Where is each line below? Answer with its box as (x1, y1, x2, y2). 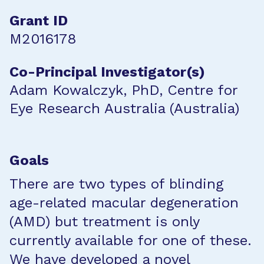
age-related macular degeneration (9, 194, 239, 211)
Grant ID (9, 12, 68, 29)
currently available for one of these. (9, 232, 252, 249)
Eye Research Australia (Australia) (9, 100, 239, 117)
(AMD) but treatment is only (9, 213, 199, 230)
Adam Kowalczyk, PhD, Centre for (9, 82, 237, 98)
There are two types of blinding (9, 176, 223, 192)
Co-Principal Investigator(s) (9, 64, 205, 80)
